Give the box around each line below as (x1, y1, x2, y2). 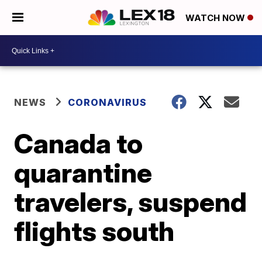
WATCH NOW (185, 12, 247, 24)
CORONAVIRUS (68, 96, 147, 108)
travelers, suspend (14, 185, 247, 218)
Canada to (14, 127, 143, 160)
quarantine (14, 156, 153, 189)
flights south (14, 215, 175, 247)
